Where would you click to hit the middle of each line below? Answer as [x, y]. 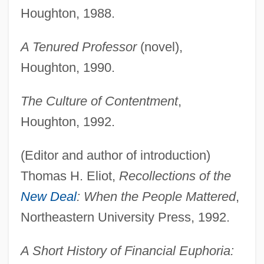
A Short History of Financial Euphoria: [127, 250]
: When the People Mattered [156, 196]
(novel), [159, 47]
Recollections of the [175, 176]
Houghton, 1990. [67, 67]
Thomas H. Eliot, [70, 176]
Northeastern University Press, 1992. [125, 217]
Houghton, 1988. [67, 13]
